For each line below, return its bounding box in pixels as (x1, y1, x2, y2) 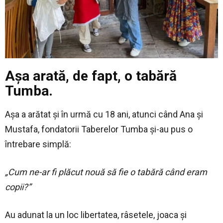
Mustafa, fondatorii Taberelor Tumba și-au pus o (5, 124, 193, 135)
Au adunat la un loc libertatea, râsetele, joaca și (5, 210, 187, 221)
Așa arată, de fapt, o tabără (5, 68, 177, 85)
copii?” (5, 182, 31, 193)
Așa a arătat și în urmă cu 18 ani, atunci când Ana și (5, 109, 203, 120)
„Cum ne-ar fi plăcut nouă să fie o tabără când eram (5, 167, 207, 178)
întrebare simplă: (5, 139, 71, 150)
